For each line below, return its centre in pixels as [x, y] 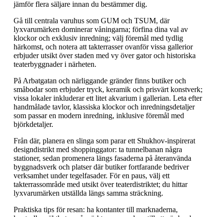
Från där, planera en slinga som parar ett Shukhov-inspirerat [104, 140]
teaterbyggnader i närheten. [55, 64]
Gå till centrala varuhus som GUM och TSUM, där [92, 20]
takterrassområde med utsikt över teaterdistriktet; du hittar [101, 184]
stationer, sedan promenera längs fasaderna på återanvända [102, 158]
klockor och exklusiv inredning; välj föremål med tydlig [98, 38]
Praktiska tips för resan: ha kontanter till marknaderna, [96, 209]
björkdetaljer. [33, 124]
